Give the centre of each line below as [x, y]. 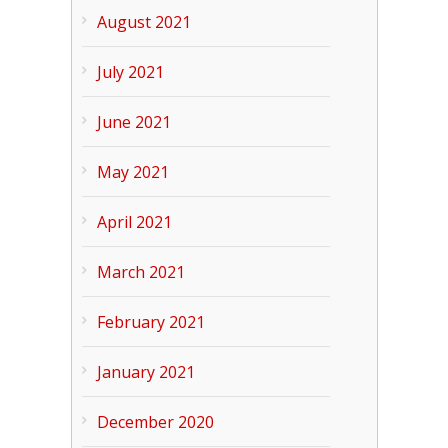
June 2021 [133, 122]
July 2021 [130, 72]
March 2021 [140, 272]
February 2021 [150, 322]
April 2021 [134, 222]
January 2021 [145, 372]
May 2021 [132, 172]
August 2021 [143, 22]
